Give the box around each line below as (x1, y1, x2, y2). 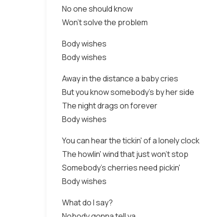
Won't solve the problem (62, 17, 148, 28)
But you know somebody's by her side (62, 87, 194, 97)
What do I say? (62, 197, 113, 208)
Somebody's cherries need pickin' (62, 162, 180, 173)
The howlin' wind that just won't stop (62, 149, 188, 159)
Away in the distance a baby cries (62, 73, 178, 84)
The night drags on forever (62, 100, 157, 111)
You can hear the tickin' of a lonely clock (62, 135, 200, 146)
